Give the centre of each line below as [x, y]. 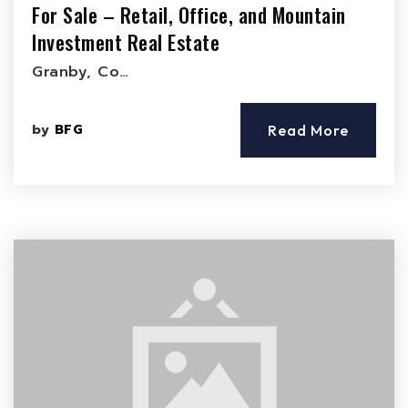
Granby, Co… [81, 72]
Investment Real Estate [126, 42]
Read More [308, 130]
